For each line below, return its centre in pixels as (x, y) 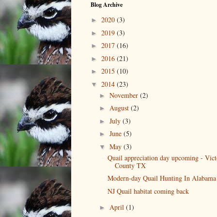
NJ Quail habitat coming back (148, 191)
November (124, 95)
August (120, 108)
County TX (130, 165)
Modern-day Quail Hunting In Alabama (162, 178)
